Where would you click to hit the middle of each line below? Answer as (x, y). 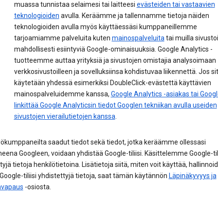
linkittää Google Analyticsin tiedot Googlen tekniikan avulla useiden (115, 105)
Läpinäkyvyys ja (192, 176)
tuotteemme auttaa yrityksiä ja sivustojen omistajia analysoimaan (115, 61)
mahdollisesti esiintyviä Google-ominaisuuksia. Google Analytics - (113, 49)
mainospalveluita (138, 38)
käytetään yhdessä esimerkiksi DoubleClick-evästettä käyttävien (112, 83)
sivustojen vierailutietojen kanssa (64, 117)
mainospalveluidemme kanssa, (62, 94)
